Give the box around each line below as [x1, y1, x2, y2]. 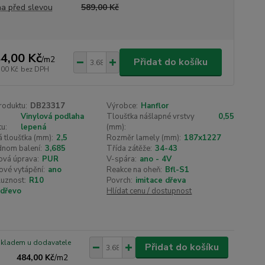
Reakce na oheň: [106, 164, 163, 175]
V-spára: [106, 154, 137, 164]
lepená [20, 122, 46, 132]
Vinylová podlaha [20, 111, 84, 122]
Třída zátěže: [106, 143, 153, 154]
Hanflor [141, 101, 169, 111]
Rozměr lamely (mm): [106, 132, 182, 143]
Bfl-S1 [165, 164, 190, 175]
